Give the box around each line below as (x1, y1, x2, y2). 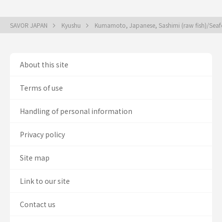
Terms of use (20, 83, 63, 93)
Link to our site (20, 176, 70, 186)
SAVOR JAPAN (10, 21, 49, 29)
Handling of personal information (20, 106, 132, 116)
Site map (20, 153, 50, 163)
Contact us (20, 199, 55, 209)
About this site (20, 59, 68, 69)
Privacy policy (20, 129, 65, 139)
